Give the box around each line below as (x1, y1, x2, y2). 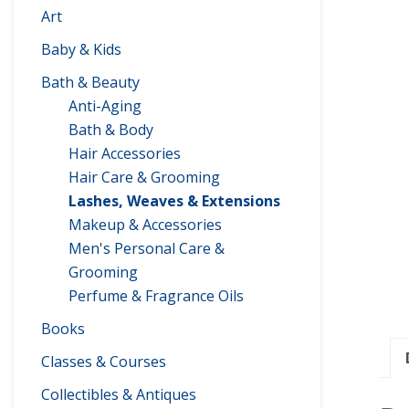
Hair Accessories (68, 143, 181, 163)
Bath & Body (68, 120, 153, 140)
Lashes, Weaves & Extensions (68, 191, 280, 211)
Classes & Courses (41, 351, 166, 372)
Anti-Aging (68, 96, 142, 116)
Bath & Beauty (41, 72, 140, 92)
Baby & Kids (41, 39, 121, 59)
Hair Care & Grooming (68, 167, 220, 187)
